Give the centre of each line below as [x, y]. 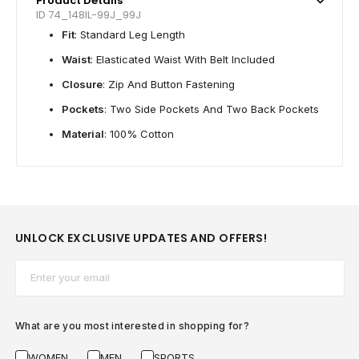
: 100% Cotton [139, 133]
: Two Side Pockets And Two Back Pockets [212, 109]
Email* [33, 269]
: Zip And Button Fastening [169, 84]
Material [83, 133]
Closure [82, 84]
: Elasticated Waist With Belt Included [183, 59]
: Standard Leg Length [130, 34]
